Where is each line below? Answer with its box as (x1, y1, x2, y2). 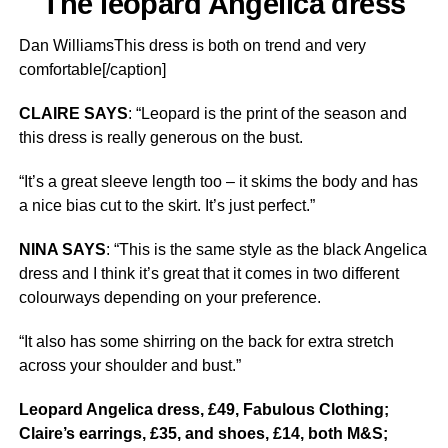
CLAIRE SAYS (18, 105, 128, 122)
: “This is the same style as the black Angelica (105, 241, 427, 258)
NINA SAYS (18, 241, 106, 258)
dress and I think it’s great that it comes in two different (18, 265, 399, 282)
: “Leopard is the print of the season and (127, 105, 407, 122)
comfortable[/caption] (18, 61, 166, 78)
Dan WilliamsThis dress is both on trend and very (18, 37, 366, 54)
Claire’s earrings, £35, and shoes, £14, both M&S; (18, 425, 388, 442)
